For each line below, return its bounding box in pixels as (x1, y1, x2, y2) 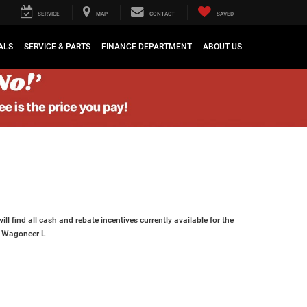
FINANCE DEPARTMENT (101, 42, 192, 52)
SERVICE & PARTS (24, 42, 90, 52)
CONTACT (149, 11, 175, 18)
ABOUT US (203, 42, 242, 52)
